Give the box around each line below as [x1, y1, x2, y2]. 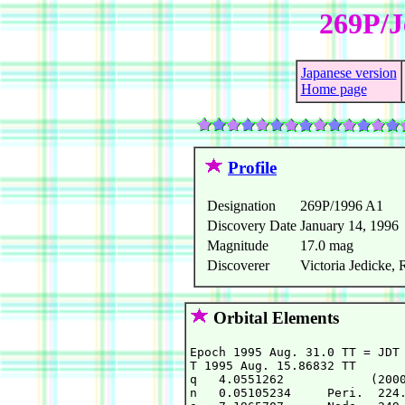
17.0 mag [300, 238, 353, 254]
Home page [300, 81, 367, 98]
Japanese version [300, 65, 397, 81]
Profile [228, 158, 277, 178]
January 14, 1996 [300, 218, 399, 234]
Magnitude [207, 238, 268, 254]
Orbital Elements [209, 308, 339, 328]
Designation [207, 198, 276, 214]
